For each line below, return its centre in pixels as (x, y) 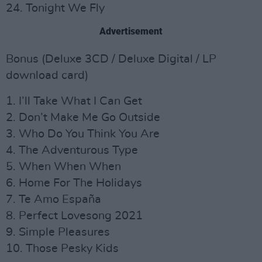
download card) (47, 75)
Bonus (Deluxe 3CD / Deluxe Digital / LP (111, 59)
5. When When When (63, 166)
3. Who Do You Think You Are (83, 134)
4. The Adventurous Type (72, 150)
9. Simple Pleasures (58, 232)
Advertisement (131, 31)
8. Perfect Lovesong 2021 (74, 216)
